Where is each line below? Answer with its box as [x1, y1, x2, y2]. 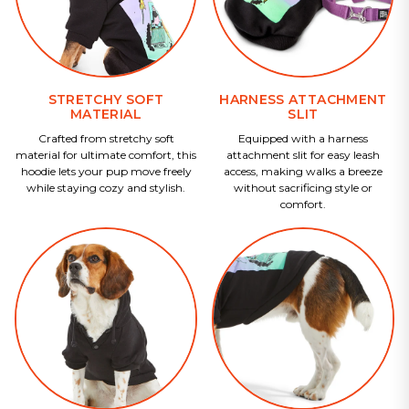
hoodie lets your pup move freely [20, 164, 192, 179]
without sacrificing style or [234, 181, 372, 195]
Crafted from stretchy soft [37, 131, 174, 146]
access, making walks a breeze [224, 164, 383, 179]
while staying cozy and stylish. [26, 181, 185, 195]
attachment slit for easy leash [226, 148, 380, 163]
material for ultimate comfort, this [16, 148, 196, 163]
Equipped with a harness [238, 131, 368, 146]
